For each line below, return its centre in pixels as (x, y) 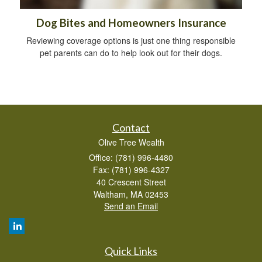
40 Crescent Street (131, 182)
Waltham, (111, 194)
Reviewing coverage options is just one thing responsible (131, 41)
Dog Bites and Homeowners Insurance (131, 23)
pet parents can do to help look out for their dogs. (131, 53)
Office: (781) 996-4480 (131, 158)
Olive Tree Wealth (131, 142)
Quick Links (131, 251)
